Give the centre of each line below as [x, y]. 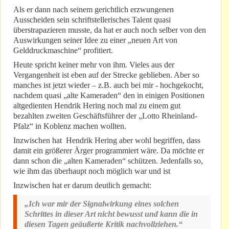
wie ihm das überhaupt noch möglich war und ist [92, 171]
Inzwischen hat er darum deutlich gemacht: [82, 186]
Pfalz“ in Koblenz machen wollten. [70, 126]
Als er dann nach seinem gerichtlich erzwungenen [94, 10]
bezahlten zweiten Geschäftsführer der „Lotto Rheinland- [105, 116]
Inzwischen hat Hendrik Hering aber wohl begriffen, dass [107, 141]
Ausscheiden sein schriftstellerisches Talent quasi [92, 20]
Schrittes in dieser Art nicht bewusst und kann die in [111, 214]
